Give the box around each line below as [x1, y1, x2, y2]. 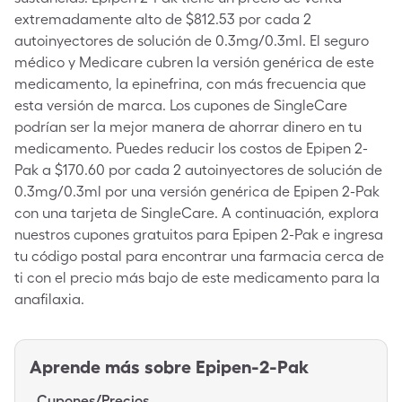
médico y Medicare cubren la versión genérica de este [14, 54, 374, 71]
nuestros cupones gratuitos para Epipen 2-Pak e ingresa [14, 226, 383, 243]
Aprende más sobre [30, 356, 191, 378]
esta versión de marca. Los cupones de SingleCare [14, 97, 347, 114]
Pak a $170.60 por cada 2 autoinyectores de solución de [14, 162, 382, 179]
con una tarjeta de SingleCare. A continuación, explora [14, 205, 379, 222]
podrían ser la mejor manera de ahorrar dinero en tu [14, 118, 362, 135]
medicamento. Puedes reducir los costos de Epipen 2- [14, 140, 368, 157]
